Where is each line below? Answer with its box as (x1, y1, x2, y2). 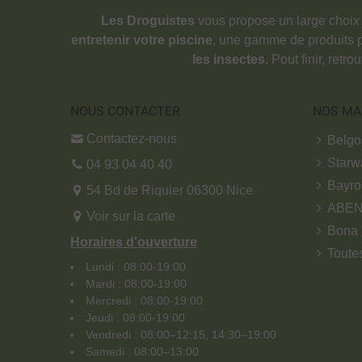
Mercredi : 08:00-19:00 (86, 293, 203, 307)
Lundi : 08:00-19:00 (86, 259, 186, 273)
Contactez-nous (86, 131, 177, 145)
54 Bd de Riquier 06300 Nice (83, 183, 253, 197)
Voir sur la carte (86, 208, 175, 223)
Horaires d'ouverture (70, 234, 197, 249)
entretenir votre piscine (71, 32, 213, 47)
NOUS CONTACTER (70, 103, 180, 119)
